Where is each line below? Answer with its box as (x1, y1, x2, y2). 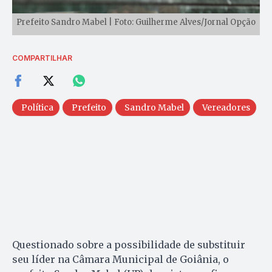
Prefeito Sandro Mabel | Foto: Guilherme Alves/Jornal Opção (16, 17, 256, 28)
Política (21, 102, 53, 114)
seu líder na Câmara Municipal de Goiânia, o (12, 253, 229, 266)
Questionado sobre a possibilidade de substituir (12, 239, 245, 251)
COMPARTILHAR (12, 53, 72, 63)
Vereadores (202, 102, 250, 114)
